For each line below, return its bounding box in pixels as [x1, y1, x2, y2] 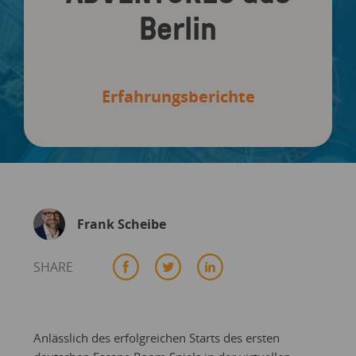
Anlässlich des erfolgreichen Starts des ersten [33, 330, 280, 346]
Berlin [139, 6, 217, 49]
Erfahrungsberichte [101, 86, 255, 107]
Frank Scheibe [76, 215, 166, 233]
